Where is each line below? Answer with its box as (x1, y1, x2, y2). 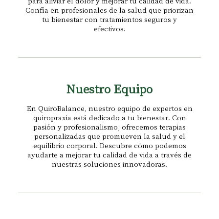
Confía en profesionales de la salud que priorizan (25, 5, 194, 14)
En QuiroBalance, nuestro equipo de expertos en (26, 104, 193, 112)
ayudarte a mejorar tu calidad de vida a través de (27, 150, 192, 159)
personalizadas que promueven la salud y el (34, 131, 185, 140)
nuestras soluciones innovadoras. (52, 159, 167, 168)
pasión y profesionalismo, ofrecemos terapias (33, 122, 186, 131)
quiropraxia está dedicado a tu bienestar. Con (33, 113, 186, 122)
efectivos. (93, 24, 126, 33)
